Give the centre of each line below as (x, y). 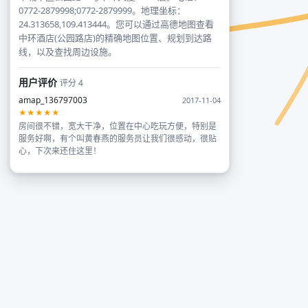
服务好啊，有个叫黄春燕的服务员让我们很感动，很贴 (118, 139)
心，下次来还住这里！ (60, 151)
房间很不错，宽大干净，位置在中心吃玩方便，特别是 (118, 126)
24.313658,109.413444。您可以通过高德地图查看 (116, 24)
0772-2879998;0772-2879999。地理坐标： (102, 10)
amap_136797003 (53, 100)
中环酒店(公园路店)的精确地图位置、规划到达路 (115, 38)
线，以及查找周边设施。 (68, 52)
